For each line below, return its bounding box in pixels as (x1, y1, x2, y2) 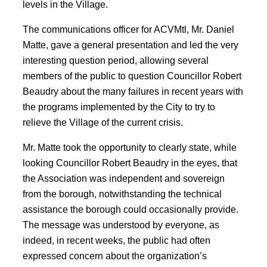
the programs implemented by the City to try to (23, 101, 215, 112)
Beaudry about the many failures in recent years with (23, 86, 243, 97)
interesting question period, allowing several (23, 55, 209, 66)
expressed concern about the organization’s (23, 250, 207, 261)
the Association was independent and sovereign (23, 173, 225, 184)
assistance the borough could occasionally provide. (23, 204, 238, 215)
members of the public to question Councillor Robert (23, 70, 241, 81)
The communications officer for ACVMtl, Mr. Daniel (23, 24, 234, 35)
